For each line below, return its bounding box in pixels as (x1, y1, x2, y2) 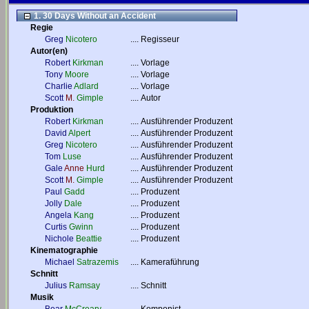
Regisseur (141, 34, 179, 44)
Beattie (76, 234, 102, 243)
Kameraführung (141, 257, 199, 267)
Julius (45, 281, 67, 290)
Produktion (30, 105, 73, 114)
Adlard (74, 81, 99, 91)
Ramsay (69, 281, 100, 290)
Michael (45, 257, 74, 267)
